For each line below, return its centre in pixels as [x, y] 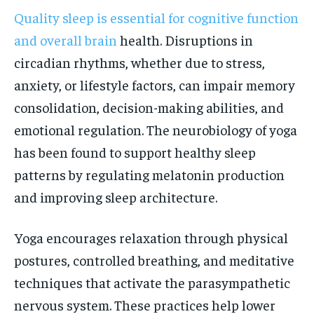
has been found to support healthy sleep [135, 151]
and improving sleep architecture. [116, 196]
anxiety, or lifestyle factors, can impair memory [155, 84]
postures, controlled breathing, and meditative [154, 259]
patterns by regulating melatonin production [149, 174]
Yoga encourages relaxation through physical [151, 237]
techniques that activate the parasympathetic [152, 282]
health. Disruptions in [185, 39]
